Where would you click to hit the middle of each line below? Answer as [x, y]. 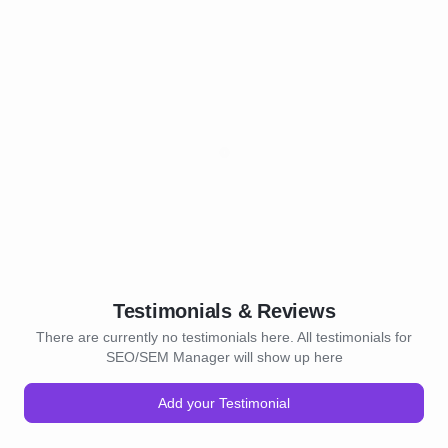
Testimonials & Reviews [224, 311]
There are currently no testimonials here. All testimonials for [224, 337]
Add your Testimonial [224, 403]
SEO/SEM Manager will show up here [224, 357]
